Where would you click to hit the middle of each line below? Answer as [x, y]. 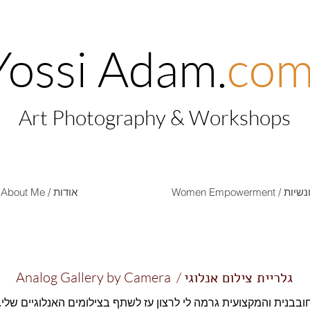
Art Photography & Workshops [155, 117]
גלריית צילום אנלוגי [238, 278]
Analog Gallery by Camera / [100, 277]
